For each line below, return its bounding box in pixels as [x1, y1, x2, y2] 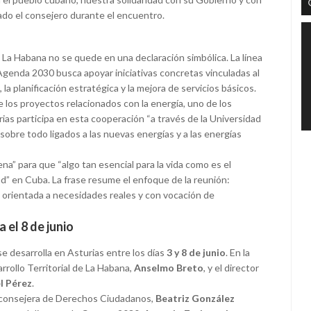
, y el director [203, 262, 259, 274]
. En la [226, 246, 250, 259]
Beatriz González [155, 292, 235, 305]
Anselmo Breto [134, 262, 203, 274]
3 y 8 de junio [167, 246, 226, 259]
